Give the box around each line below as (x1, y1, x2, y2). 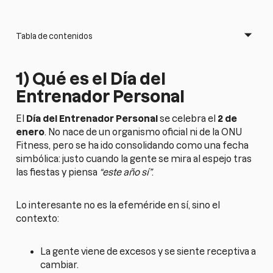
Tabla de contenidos (16, 31, 93, 40)
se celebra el (158, 113, 218, 124)
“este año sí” (99, 167, 152, 178)
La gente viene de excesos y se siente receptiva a (40, 246, 257, 257)
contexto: (16, 213, 60, 224)
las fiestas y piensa (16, 167, 100, 178)
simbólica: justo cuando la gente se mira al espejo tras (16, 154, 252, 165)
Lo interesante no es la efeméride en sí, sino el (16, 200, 221, 211)
